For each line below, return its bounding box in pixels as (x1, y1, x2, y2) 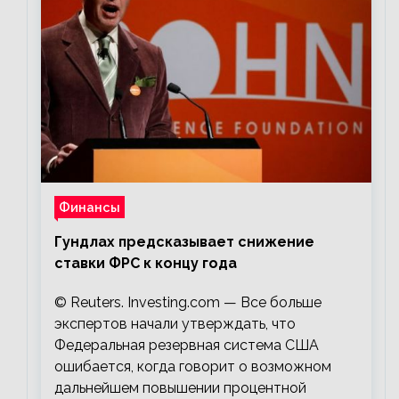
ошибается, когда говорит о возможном (54, 358, 331, 376)
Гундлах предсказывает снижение (54, 233, 314, 251)
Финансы (59, 199, 120, 216)
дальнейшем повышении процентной (54, 379, 306, 397)
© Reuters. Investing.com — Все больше (54, 294, 322, 312)
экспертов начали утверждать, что (54, 315, 296, 333)
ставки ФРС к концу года (54, 255, 237, 273)
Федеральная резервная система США (54, 337, 319, 354)
